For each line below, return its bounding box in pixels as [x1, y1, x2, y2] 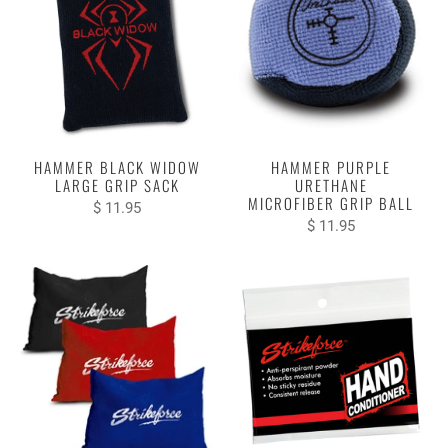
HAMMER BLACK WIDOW [33, 155, 201, 178]
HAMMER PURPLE [271, 155, 391, 178]
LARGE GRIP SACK [54, 173, 180, 196]
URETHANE [294, 173, 368, 196]
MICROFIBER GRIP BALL [248, 191, 414, 214]
